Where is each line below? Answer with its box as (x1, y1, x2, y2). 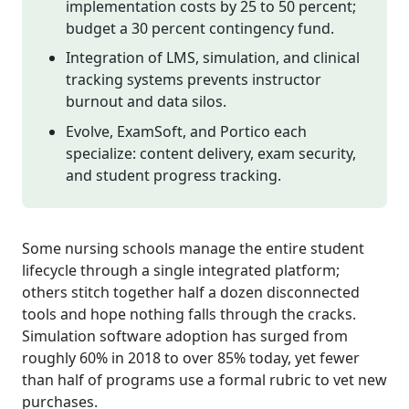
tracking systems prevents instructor (66, 69, 321, 90)
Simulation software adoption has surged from (22, 326, 348, 347)
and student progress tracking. (66, 165, 281, 186)
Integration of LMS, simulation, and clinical (66, 47, 360, 68)
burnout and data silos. (66, 91, 226, 112)
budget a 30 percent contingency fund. (66, 17, 334, 38)
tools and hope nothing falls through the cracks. (22, 304, 356, 325)
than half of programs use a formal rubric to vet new (22, 370, 387, 391)
